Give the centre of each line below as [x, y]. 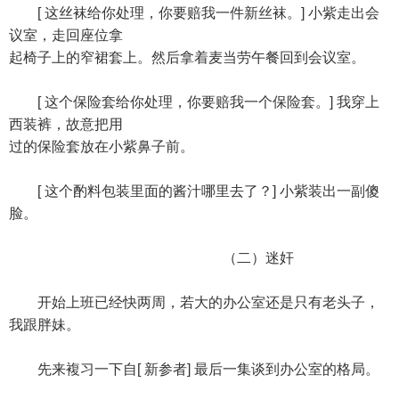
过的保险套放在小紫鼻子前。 [102, 147]
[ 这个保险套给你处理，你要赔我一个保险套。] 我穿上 [194, 102]
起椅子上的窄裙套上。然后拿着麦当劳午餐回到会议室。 [187, 57]
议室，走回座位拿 [66, 35]
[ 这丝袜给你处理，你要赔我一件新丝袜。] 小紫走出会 [194, 13]
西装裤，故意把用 [66, 124]
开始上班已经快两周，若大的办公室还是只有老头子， [194, 302]
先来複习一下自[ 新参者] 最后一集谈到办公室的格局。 [194, 369]
